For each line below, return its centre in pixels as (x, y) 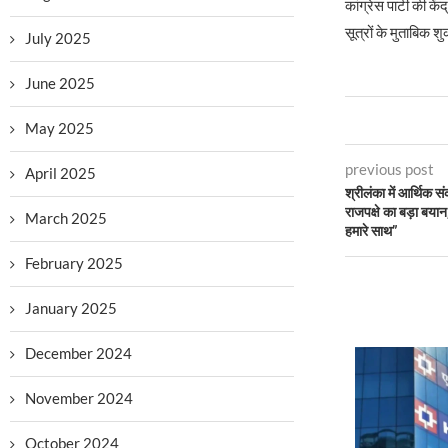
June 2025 (60, 83)
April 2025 (60, 173)
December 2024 (78, 353)
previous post (389, 169)
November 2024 (79, 398)
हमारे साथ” (371, 231)
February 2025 (74, 263)
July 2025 (58, 38)
